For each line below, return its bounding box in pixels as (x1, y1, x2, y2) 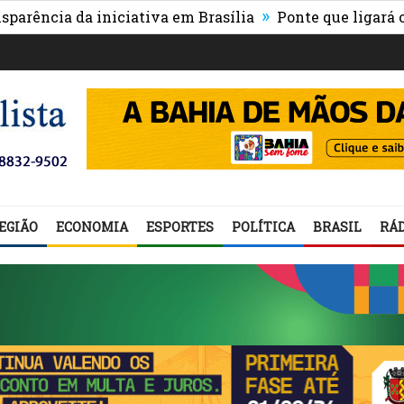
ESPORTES (146, 218, 214, 235)
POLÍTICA (232, 218, 295, 235)
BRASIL (313, 218, 362, 235)
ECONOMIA (56, 218, 128, 235)
